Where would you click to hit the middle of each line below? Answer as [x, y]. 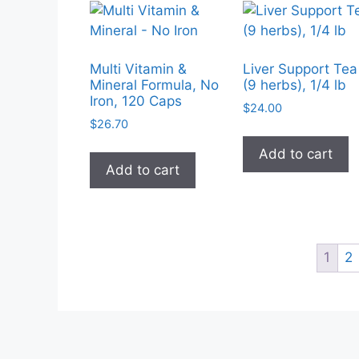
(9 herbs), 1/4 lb [295, 85]
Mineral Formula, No [154, 85]
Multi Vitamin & [138, 69]
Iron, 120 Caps [136, 101]
